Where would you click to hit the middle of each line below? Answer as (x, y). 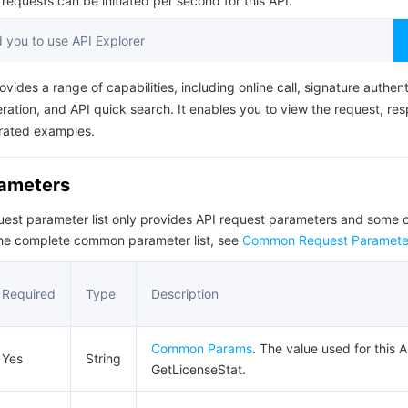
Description (185, 294)
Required (29, 294)
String (103, 358)
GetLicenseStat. (199, 369)
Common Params (202, 348)
